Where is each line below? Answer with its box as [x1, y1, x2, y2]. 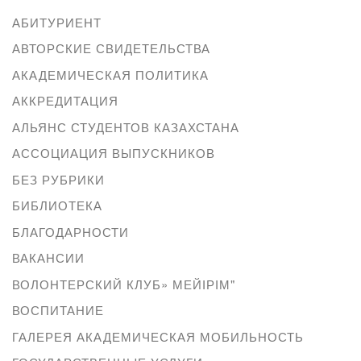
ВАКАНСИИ [12, 249, 85, 267]
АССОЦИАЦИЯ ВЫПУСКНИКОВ [12, 144, 215, 162]
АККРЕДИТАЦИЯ [12, 92, 118, 110]
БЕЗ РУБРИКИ [12, 170, 105, 188]
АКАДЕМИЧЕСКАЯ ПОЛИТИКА [12, 65, 209, 83]
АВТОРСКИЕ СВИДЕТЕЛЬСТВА [12, 39, 210, 57]
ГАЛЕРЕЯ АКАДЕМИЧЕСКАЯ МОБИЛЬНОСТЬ [12, 327, 304, 345]
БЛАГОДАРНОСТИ [12, 222, 129, 240]
